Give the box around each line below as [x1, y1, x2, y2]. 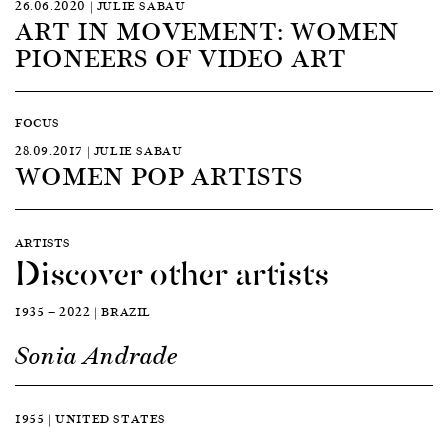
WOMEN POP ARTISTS [15, 154, 303, 195]
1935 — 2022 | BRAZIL [15, 301, 151, 321]
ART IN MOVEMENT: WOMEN [15, 9, 399, 50]
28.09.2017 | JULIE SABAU [15, 140, 183, 160]
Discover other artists [15, 242, 329, 297]
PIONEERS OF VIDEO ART [15, 36, 346, 77]
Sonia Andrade [15, 339, 178, 372]
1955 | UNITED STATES [15, 408, 166, 428]
